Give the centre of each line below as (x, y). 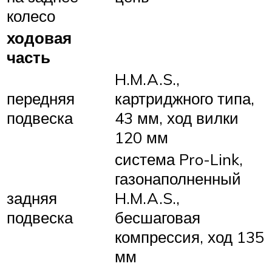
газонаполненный (178, 179)
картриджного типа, (185, 99)
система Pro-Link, (179, 159)
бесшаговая (158, 218)
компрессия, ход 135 (189, 237)
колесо (31, 16)
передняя (41, 99)
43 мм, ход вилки (177, 118)
